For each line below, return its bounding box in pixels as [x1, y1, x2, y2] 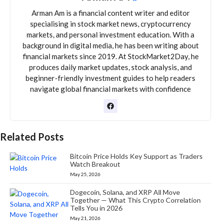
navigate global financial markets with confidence [30, 84, 191, 93]
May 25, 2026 [70, 171, 101, 177]
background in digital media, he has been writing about [22, 40, 199, 50]
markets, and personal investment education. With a [27, 30, 194, 39]
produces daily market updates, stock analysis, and [29, 62, 192, 72]
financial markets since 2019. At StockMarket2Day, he [22, 51, 199, 61]
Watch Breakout [70, 159, 121, 168]
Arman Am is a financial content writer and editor [31, 8, 190, 17]
